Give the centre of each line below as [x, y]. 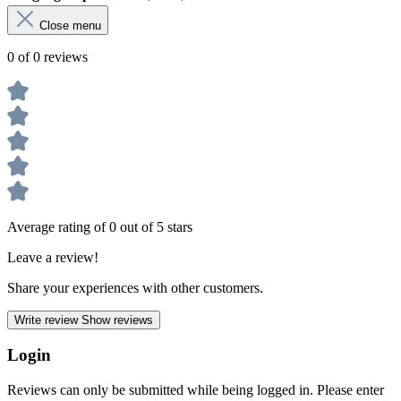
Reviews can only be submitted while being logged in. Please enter [196, 390]
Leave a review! [53, 257]
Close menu [70, 25]
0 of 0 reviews [47, 56]
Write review [48, 320]
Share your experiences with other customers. [135, 287]
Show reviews [117, 320]
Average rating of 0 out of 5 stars [100, 226]
